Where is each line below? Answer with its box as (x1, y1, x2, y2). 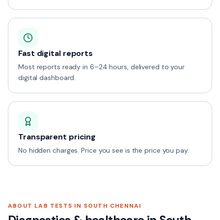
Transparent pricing (18, 132, 96, 142)
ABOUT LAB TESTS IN (8, 202, 84, 210)
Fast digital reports (18, 48, 93, 58)
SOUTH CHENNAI (83, 202, 142, 210)
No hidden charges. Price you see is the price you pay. (18, 146, 189, 155)
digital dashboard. (18, 73, 76, 82)
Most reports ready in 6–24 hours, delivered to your (18, 62, 185, 71)
